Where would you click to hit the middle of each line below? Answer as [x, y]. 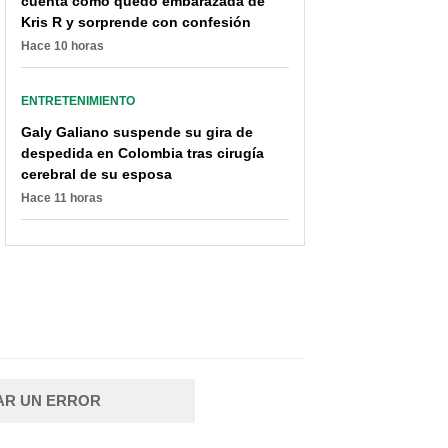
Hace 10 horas [62, 46]
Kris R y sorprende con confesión [136, 22]
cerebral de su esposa [96, 174]
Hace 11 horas [62, 198]
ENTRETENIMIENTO [78, 101]
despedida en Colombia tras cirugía [142, 153]
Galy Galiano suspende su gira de [137, 132]
